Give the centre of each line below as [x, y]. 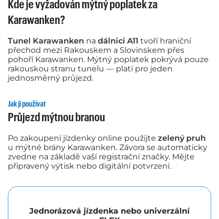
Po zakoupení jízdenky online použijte [83, 138]
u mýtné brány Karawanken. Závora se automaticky [108, 148]
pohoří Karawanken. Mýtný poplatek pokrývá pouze [108, 60]
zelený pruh [182, 138]
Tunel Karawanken [46, 41]
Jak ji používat [27, 104]
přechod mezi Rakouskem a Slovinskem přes [96, 50]
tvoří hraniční [165, 41]
